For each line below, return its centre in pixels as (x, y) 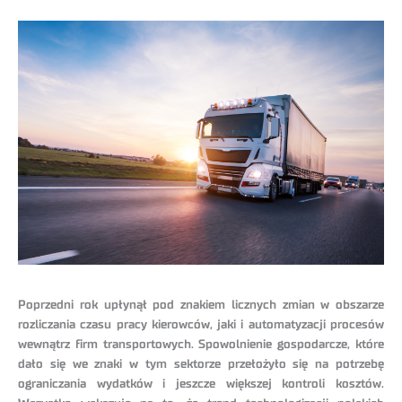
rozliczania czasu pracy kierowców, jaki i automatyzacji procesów (201, 325)
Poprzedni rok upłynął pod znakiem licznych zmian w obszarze (201, 306)
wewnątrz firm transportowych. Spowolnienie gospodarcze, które (201, 345)
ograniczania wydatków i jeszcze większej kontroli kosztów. (201, 385)
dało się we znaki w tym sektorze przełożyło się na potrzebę (201, 365)
